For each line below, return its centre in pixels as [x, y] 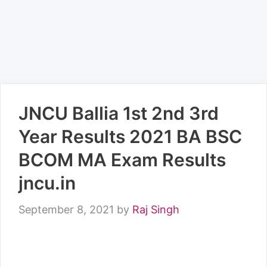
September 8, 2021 [66, 209]
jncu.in [47, 183]
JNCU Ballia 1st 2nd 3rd [119, 113]
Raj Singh [156, 209]
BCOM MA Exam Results [122, 160]
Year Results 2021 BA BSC [130, 136]
